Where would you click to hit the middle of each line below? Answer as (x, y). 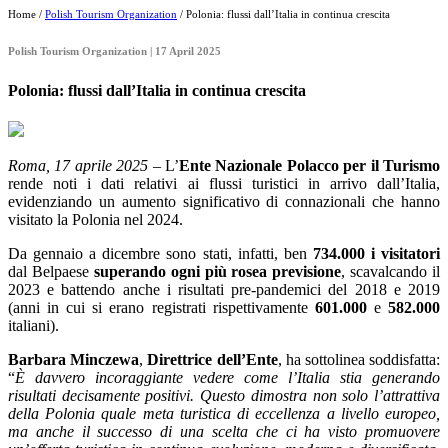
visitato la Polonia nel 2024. (95, 219)
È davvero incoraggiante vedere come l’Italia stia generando (227, 377)
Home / (26, 13)
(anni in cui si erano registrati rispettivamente (161, 307)
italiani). (33, 325)
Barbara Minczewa (74, 359)
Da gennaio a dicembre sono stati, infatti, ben (160, 253)
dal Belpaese (48, 271)
